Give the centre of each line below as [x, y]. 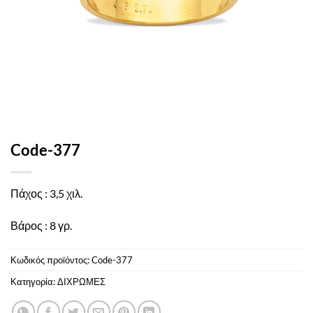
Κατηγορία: [34, 281]
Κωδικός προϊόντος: [51, 260]
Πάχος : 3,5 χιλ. [46, 194]
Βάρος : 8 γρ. [41, 225]
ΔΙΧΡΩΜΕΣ [81, 281]
